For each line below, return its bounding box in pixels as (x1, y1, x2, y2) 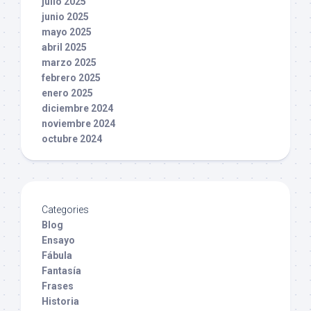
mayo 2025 (42, 26, 92, 37)
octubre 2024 (42, 133, 102, 144)
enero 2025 (42, 87, 93, 99)
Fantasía (42, 264, 81, 276)
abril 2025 (42, 41, 87, 53)
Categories (42, 203, 89, 215)
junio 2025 (42, 10, 89, 22)
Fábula (42, 249, 72, 261)
